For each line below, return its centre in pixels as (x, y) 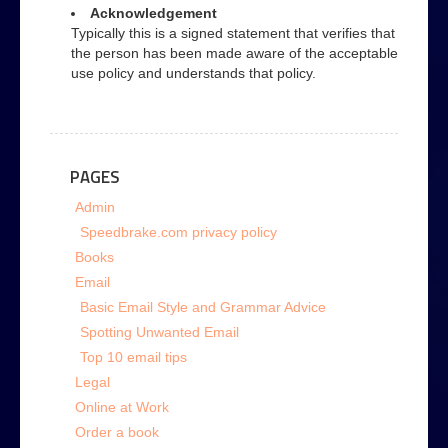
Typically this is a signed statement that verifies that (233, 33)
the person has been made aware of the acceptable (234, 53)
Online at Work (122, 407)
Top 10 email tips (133, 357)
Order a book (117, 432)
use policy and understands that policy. (193, 73)
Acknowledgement (153, 13)
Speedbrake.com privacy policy (178, 232)
